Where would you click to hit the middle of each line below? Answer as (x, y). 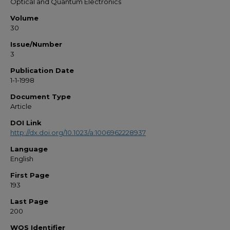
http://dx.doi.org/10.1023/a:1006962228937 (78, 132)
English (22, 159)
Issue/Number (36, 44)
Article (21, 106)
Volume (24, 18)
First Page (30, 175)
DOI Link (26, 123)
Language (29, 149)
